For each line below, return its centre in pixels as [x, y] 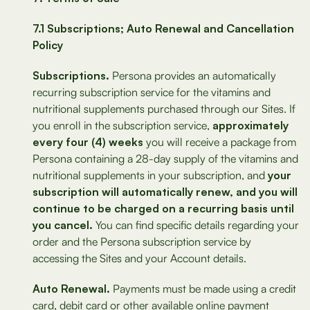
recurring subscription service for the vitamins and [152, 92]
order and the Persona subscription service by [142, 241]
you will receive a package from [220, 142]
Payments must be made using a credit [203, 289]
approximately [250, 125]
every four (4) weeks [88, 142]
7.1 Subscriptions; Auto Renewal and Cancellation [163, 28]
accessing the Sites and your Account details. [139, 258]
